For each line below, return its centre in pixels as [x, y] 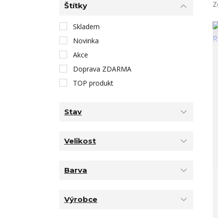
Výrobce [81, 200]
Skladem [86, 26]
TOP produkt [93, 83]
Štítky [76, 6]
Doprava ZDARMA [102, 69]
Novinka [86, 40]
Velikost [80, 141]
